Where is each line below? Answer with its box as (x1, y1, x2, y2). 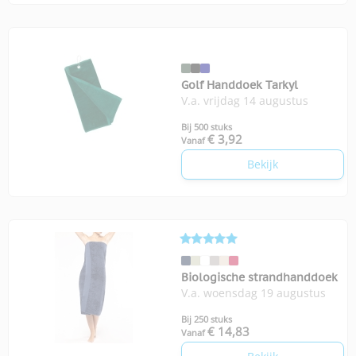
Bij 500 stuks (181, 120, 232, 133)
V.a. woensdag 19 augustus (181, 284, 326, 300)
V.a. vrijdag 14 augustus (181, 92, 308, 108)
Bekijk (247, 156, 278, 172)
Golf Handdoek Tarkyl (181, 77, 298, 92)
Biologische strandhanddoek (181, 269, 338, 284)
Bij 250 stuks (181, 312, 232, 325)
